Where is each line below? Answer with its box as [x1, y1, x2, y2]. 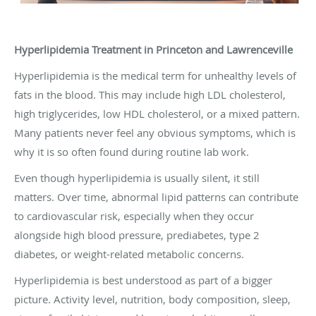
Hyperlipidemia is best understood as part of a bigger [14, 272, 272, 287]
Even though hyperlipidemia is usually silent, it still [14, 170, 260, 185]
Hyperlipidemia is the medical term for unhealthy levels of [14, 68, 296, 83]
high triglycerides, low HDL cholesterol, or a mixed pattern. [14, 106, 300, 121]
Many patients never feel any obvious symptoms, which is [14, 125, 296, 140]
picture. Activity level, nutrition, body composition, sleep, [14, 291, 291, 306]
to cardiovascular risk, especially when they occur [14, 208, 254, 223]
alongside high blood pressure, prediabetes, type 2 [14, 227, 260, 242]
